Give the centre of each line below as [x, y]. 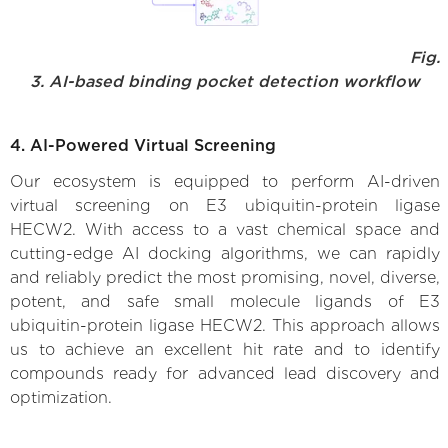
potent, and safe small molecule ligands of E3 [225, 301]
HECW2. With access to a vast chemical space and [225, 229]
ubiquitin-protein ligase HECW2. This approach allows [225, 325]
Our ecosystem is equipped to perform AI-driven [225, 181]
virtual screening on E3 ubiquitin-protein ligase [225, 205]
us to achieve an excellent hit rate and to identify [225, 349]
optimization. [61, 397]
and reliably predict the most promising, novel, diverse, [225, 277]
